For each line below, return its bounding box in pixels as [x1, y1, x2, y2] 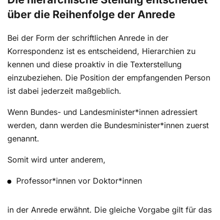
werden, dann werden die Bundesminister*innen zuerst [7, 120, 209, 131]
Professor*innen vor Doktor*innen [16, 176, 142, 186]
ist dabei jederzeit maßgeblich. [7, 86, 121, 96]
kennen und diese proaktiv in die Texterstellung [7, 59, 182, 70]
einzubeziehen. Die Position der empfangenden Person [7, 73, 210, 83]
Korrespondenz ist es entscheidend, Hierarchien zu [7, 46, 195, 56]
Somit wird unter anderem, [7, 155, 106, 165]
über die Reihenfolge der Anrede [7, 8, 175, 21]
